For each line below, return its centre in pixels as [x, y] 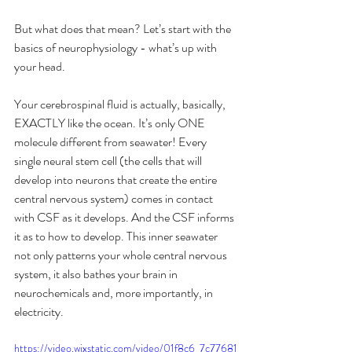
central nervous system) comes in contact [115, 199]
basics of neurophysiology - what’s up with [117, 48]
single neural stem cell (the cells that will [109, 161]
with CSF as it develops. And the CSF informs [125, 218]
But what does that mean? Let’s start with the [124, 29]
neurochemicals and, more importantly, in [115, 293]
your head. [40, 67]
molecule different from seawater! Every [112, 142]
